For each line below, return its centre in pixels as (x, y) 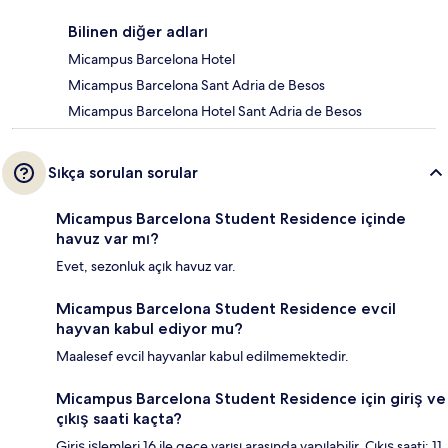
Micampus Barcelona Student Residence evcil (226, 309)
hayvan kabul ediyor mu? (149, 329)
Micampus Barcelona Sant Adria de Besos (196, 85)
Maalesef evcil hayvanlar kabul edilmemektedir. (202, 356)
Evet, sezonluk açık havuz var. (146, 266)
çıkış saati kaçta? (119, 419)
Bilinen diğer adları (138, 32)
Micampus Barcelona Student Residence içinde (231, 219)
